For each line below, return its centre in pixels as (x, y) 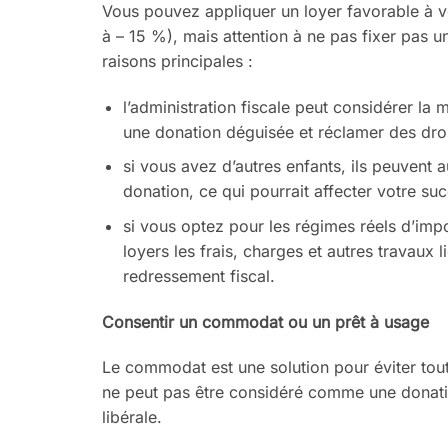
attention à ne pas (292, 35)
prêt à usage (382, 321)
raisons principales (172, 60)
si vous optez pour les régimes (241, 225)
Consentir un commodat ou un (218, 321)
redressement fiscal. (198, 275)
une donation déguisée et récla (238, 131)
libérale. (132, 417)
